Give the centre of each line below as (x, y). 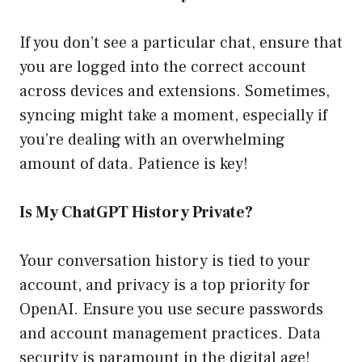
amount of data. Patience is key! (134, 164)
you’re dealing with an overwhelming (152, 140)
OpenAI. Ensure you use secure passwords (171, 310)
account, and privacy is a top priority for (165, 286)
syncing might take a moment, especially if (173, 116)
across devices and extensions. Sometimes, (175, 92)
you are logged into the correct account (163, 67)
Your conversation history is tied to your (165, 261)
